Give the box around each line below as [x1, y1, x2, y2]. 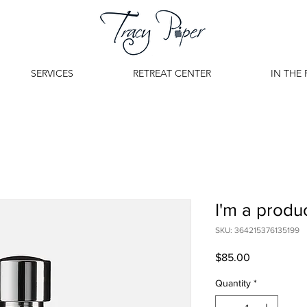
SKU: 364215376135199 [215, 225, 299, 235]
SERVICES [30, 67, 73, 79]
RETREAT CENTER [132, 67, 211, 79]
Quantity [215, 278, 251, 288]
